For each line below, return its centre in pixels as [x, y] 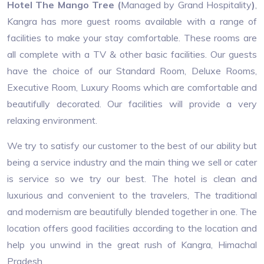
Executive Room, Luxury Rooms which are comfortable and [132, 87]
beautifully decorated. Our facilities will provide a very [132, 104]
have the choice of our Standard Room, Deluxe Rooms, [132, 71]
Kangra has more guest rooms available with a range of [132, 21]
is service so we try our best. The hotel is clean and [132, 179]
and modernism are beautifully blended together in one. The [132, 212]
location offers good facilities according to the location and [132, 228]
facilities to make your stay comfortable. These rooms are [132, 38]
